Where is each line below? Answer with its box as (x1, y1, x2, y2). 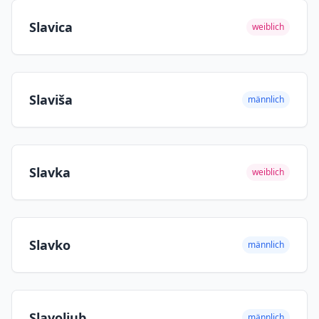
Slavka (29, 164, 70, 181)
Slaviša (29, 91, 73, 108)
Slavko (29, 236, 70, 253)
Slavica (29, 19, 73, 36)
